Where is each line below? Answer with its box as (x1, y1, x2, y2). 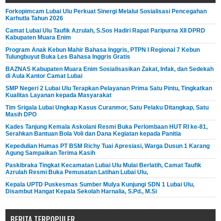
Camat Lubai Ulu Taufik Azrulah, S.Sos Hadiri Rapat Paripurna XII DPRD (5, 27, 206, 35)
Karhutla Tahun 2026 (5, 15, 64, 22)
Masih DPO (5, 111, 37, 118)
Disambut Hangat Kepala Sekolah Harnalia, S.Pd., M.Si (5, 188, 157, 195)
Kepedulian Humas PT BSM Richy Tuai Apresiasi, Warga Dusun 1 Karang (5, 143, 210, 150)
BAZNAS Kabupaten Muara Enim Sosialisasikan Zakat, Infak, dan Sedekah (5, 66, 214, 73)
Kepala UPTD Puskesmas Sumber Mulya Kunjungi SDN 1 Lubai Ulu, (5, 181, 195, 188)
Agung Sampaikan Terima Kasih (5, 149, 96, 157)
